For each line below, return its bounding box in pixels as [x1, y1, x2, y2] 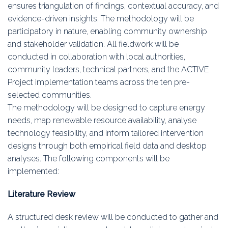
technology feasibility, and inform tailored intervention [8, 128, 204, 138]
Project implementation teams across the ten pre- [8, 77, 190, 88]
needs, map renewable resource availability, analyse [8, 116, 196, 126]
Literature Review [8, 189, 75, 199]
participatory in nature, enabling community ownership [8, 26, 207, 37]
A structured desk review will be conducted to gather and [8, 212, 218, 222]
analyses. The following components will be [8, 154, 169, 164]
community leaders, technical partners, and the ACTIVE [8, 65, 209, 75]
